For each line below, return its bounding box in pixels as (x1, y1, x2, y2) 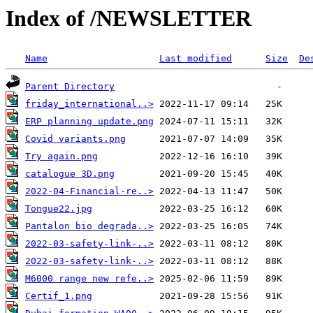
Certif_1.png (25, 291, 92, 302)
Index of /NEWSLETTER (6, 6, 252, 31)
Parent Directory (25, 81, 115, 92)
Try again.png (25, 151, 98, 162)
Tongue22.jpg (25, 203, 92, 214)
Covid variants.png (25, 133, 126, 145)
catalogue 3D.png (25, 168, 115, 180)
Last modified (159, 53, 232, 64)
